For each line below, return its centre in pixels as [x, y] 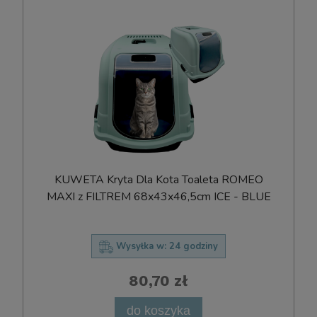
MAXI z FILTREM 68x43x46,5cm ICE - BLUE [158, 197]
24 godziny [194, 247]
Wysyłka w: [141, 247]
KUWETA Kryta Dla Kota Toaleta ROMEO [158, 180]
